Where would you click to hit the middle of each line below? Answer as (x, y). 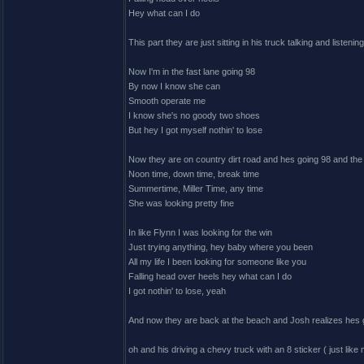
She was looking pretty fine (181, 203)
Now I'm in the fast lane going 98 (192, 71)
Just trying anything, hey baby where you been (221, 247)
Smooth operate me (167, 101)
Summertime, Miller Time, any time (196, 188)
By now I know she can (174, 86)
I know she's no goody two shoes (194, 115)
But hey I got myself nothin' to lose (195, 130)
